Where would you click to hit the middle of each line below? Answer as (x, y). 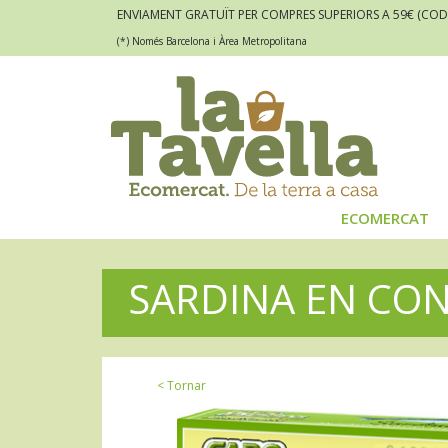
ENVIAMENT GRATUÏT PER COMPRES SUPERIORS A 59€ (267, 14)
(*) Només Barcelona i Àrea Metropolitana (212, 41)
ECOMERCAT (385, 218)
